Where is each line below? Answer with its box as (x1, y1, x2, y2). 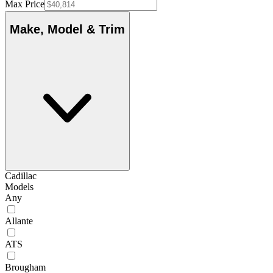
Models (5, 181, 34, 192)
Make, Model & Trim (10, 23, 125, 37)
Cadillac (5, 170, 37, 181)
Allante (5, 215, 33, 226)
